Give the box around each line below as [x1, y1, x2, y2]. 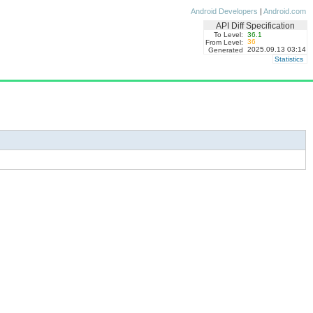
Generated [208, 46, 243, 54]
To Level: [213, 31, 243, 38]
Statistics [274, 55, 303, 63]
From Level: [205, 38, 243, 46]
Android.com [263, 7, 306, 15]
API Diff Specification [216, 21, 295, 30]
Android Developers [191, 7, 258, 15]
